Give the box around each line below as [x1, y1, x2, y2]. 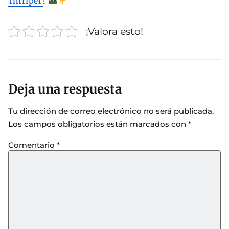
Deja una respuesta [8, 81, 122, 97]
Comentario [8, 140, 57, 150]
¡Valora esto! [86, 25, 143, 37]
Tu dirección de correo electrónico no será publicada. [8, 106, 214, 116]
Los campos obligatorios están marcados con [8, 119, 188, 129]
